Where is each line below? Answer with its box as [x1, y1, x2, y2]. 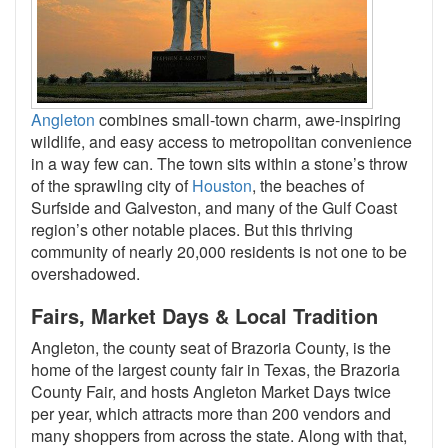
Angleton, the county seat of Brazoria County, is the [31, 335, 391, 359]
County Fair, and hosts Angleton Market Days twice [31, 379, 391, 403]
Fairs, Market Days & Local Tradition [31, 300, 378, 330]
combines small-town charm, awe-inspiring [95, 107, 401, 131]
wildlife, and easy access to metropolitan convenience [31, 129, 412, 153]
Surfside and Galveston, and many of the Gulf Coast [31, 195, 397, 219]
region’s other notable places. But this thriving [31, 217, 353, 241]
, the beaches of [252, 173, 364, 197]
